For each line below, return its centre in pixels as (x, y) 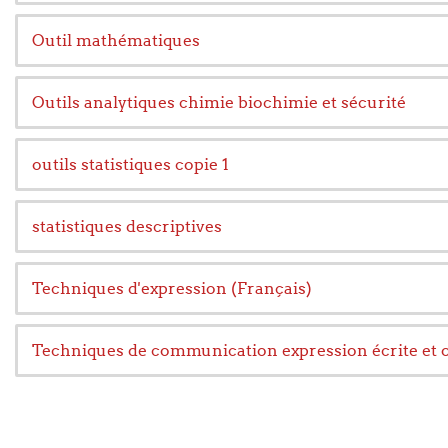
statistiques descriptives (127, 226)
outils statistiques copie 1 (130, 164)
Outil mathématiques (116, 40)
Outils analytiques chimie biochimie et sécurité (219, 102)
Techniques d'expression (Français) (172, 288)
